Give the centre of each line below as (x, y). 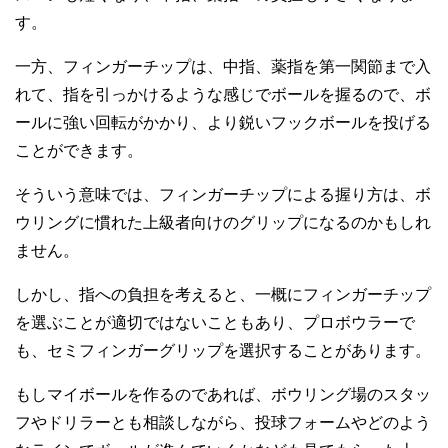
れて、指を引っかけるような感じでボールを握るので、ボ (223, 95)
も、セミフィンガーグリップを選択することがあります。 (223, 351)
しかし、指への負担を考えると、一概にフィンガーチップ (223, 295)
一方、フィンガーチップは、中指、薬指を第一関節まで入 (223, 67)
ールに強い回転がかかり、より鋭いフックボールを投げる (223, 123)
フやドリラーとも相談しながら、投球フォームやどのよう (223, 423)
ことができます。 (79, 151)
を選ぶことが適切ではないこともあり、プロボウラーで (215, 323)
